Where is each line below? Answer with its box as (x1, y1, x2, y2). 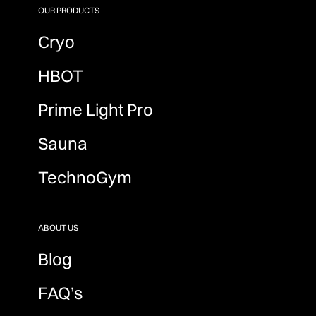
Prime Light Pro (38, 98, 154, 120)
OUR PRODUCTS (38, 4, 100, 16)
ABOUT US (38, 221, 79, 233)
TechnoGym (38, 166, 133, 188)
